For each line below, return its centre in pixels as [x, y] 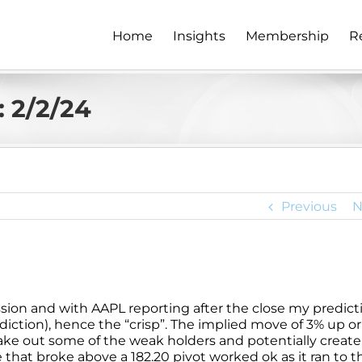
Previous [309, 206]
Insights [199, 36]
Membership [287, 36]
